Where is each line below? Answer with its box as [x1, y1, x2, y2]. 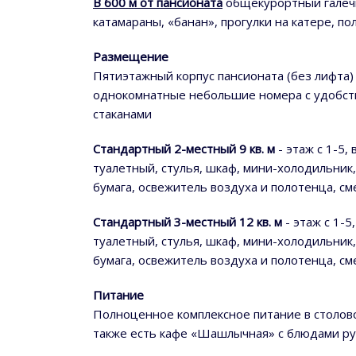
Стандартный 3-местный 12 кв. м [93, 214, 282, 230]
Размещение [93, 48, 168, 65]
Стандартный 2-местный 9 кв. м [93, 141, 275, 157]
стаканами [93, 106, 152, 122]
